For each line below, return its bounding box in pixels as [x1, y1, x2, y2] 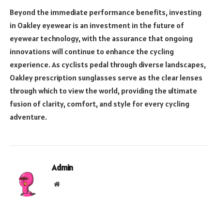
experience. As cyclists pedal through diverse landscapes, [10, 60, 206, 70]
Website [59, 180, 81, 187]
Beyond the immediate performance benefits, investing [10, 7, 201, 17]
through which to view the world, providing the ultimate [10, 86, 197, 96]
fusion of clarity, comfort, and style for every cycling [10, 99, 189, 109]
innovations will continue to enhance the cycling [10, 46, 174, 57]
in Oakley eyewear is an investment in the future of [10, 20, 184, 31]
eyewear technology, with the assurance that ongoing [10, 33, 193, 44]
